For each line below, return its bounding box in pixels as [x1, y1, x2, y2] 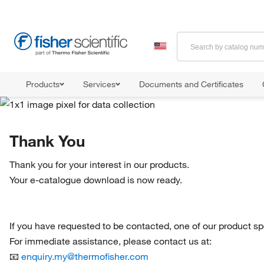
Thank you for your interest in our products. [9, 159, 189, 170]
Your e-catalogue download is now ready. [9, 174, 182, 186]
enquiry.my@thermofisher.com [21, 250, 148, 262]
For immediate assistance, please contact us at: [9, 235, 212, 247]
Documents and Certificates [139, 79, 243, 90]
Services [83, 79, 115, 90]
